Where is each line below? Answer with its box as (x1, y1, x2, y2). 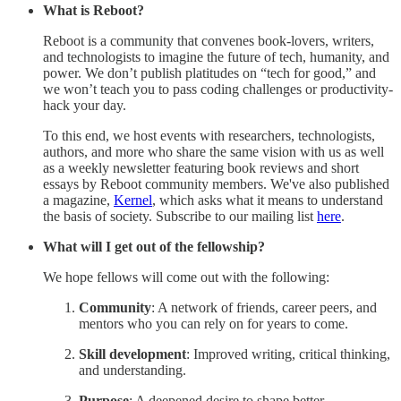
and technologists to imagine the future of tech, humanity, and (43, 48, 389, 64)
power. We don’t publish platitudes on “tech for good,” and (43, 64, 376, 81)
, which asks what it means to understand (152, 192, 383, 208)
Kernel (114, 192, 152, 208)
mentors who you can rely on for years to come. (79, 315, 348, 331)
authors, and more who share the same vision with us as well (43, 143, 384, 159)
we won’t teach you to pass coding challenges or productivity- (43, 81, 393, 97)
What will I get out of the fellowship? (43, 238, 265, 254)
